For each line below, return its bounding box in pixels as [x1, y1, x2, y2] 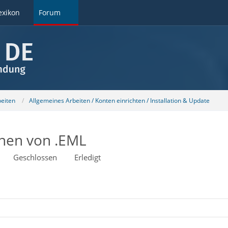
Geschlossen [13, 152, 57, 162]
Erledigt [74, 152, 101, 162]
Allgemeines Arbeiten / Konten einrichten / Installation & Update [28, 96, 210, 105]
